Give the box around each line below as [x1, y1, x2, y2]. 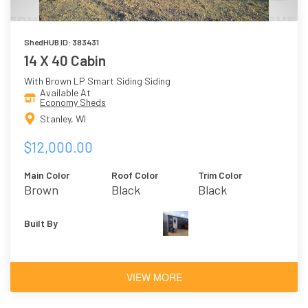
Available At [40, 87, 91, 99]
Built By [24, 217, 58, 229]
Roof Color [111, 168, 158, 181]
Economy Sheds [40, 96, 106, 109]
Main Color [24, 168, 69, 181]
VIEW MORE [126, 269, 182, 284]
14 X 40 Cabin [24, 52, 106, 69]
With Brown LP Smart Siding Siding [24, 75, 170, 87]
